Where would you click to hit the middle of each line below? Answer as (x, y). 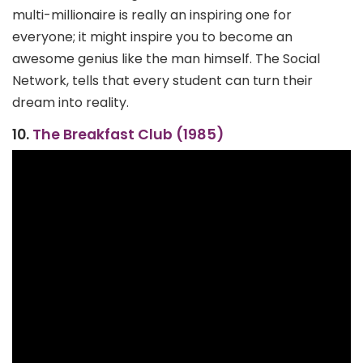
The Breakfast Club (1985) (128, 134)
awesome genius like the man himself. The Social (166, 58)
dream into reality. (70, 102)
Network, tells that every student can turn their (162, 80)
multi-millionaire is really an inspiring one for (152, 15)
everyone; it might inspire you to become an (152, 36)
